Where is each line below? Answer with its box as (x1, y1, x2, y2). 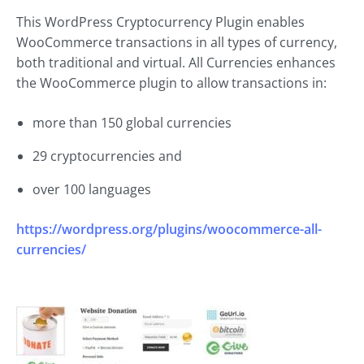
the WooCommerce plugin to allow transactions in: (16, 74, 327, 93)
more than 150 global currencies (32, 114, 232, 132)
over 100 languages (32, 180, 151, 199)
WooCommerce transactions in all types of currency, (16, 33, 337, 52)
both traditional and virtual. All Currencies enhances (16, 54, 336, 72)
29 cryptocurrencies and (32, 147, 182, 166)
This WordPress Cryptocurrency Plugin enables (16, 13, 305, 32)
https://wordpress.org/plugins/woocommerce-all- (16, 220, 322, 239)
